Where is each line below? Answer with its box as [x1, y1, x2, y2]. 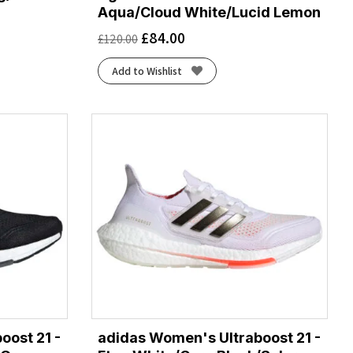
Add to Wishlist [111, 63, 182, 78]
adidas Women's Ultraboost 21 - [98, 329, 321, 347]
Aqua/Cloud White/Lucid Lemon [98, 3, 321, 20]
